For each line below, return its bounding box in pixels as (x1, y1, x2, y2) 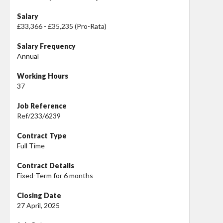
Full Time (17, 141, 45, 150)
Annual (17, 51, 39, 60)
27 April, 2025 (17, 201, 60, 210)
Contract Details (17, 161, 74, 170)
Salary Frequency (17, 41, 76, 50)
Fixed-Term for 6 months (17, 171, 93, 180)
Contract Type (17, 131, 67, 140)
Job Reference (17, 101, 67, 110)
